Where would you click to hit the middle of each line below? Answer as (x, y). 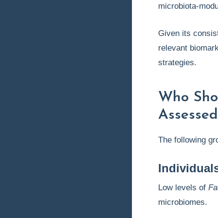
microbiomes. (183, 202)
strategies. (178, 63)
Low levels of (183, 188)
